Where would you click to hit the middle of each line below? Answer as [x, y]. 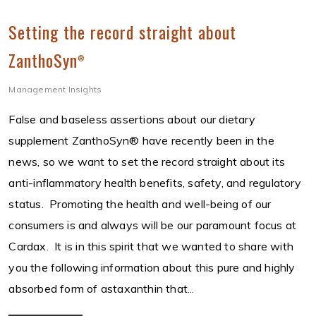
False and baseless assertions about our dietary [132, 120]
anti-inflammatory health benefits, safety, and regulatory [155, 183]
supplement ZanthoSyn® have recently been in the [141, 141]
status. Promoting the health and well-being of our [140, 204]
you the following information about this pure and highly [152, 268]
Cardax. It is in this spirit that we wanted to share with [151, 247]
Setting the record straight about [123, 32]
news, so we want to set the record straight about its [147, 162]
